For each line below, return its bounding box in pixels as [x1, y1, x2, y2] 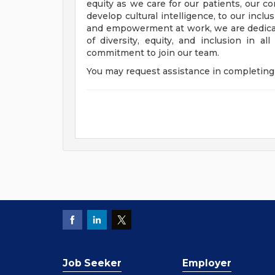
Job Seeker [63, 257, 122, 269]
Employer [182, 257, 231, 269]
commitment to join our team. [87, 47, 219, 58]
